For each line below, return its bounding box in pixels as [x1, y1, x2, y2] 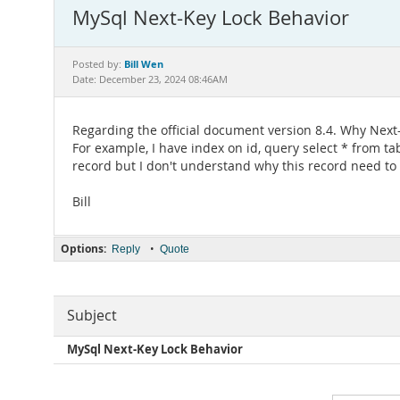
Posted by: [72, 58, 124, 71]
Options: [61, 241, 106, 256]
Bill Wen [124, 57, 163, 71]
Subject [67, 306, 117, 325]
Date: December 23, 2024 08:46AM [72, 73, 228, 86]
